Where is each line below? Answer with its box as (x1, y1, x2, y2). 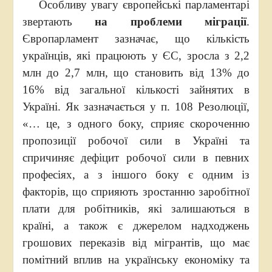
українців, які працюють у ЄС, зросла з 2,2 (22, 49, 250, 62)
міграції (205, 15, 247, 28)
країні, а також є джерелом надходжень (22, 219, 250, 232)
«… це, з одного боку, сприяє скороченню (22, 117, 250, 130)
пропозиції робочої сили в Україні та (22, 134, 250, 147)
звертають (22, 15, 95, 28)
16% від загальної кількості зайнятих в (22, 83, 250, 96)
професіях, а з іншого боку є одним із (22, 168, 250, 181)
